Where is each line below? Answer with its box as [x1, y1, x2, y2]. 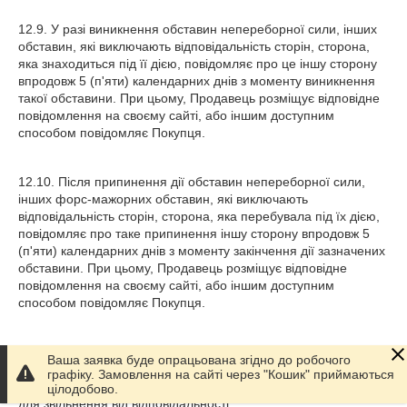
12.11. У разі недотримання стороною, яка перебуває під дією [18, 344, 389, 359]
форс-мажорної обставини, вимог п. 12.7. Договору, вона [18, 362, 359, 376]
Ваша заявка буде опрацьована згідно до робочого [47, 352, 351, 367]
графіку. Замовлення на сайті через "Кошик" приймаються [47, 367, 394, 382]
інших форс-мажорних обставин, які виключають [18, 192, 308, 206]
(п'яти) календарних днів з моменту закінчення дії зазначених [18, 243, 385, 258]
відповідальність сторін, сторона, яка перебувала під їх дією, [18, 209, 380, 223]
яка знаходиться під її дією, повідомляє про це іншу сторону [18, 56, 377, 71]
